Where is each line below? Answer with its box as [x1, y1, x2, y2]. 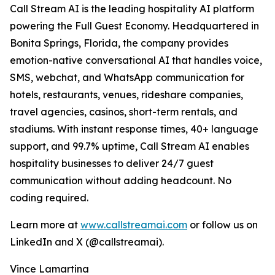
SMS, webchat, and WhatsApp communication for [10, 71, 244, 84]
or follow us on [187, 219, 258, 231]
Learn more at [10, 219, 80, 231]
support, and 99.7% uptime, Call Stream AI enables [10, 140, 249, 153]
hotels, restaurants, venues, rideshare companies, [10, 88, 243, 101]
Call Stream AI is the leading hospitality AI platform [10, 2, 254, 15]
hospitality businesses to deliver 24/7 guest [10, 157, 214, 170]
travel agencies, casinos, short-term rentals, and [10, 106, 238, 118]
